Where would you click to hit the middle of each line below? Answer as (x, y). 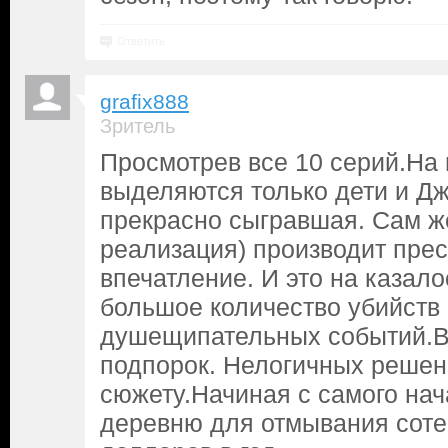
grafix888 (144, 102)
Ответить (141, 41)
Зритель (137, 126)
